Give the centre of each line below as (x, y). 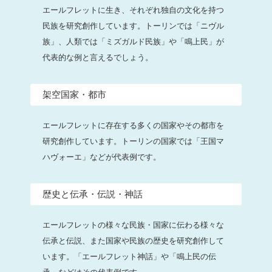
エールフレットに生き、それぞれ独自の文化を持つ (133, 10)
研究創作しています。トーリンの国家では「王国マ (133, 141)
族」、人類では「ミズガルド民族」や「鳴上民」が (133, 41)
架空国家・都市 (74, 94)
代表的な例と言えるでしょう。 (98, 57)
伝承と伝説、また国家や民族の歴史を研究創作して (133, 240)
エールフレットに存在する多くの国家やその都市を (133, 125)
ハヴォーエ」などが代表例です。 (102, 157)
